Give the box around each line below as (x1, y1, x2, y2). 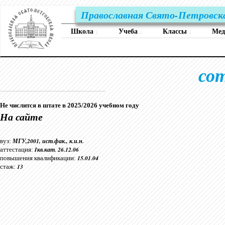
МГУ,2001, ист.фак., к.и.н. (13, 137, 84, 145)
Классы (163, 28, 189, 35)
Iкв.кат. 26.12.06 (35, 145, 79, 154)
